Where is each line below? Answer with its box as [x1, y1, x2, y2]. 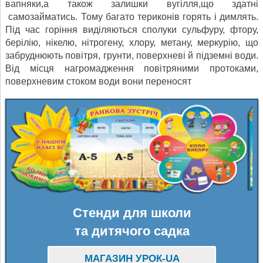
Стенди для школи [72, 205, 191, 221]
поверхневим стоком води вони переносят [5, 76, 191, 86]
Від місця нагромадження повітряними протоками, [5, 63, 258, 73]
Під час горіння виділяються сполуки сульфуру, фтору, [5, 24, 258, 35]
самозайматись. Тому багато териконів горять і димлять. [5, 11, 258, 22]
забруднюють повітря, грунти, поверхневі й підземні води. [5, 50, 258, 60]
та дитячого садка [74, 224, 190, 239]
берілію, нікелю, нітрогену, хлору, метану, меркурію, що [5, 37, 258, 48]
